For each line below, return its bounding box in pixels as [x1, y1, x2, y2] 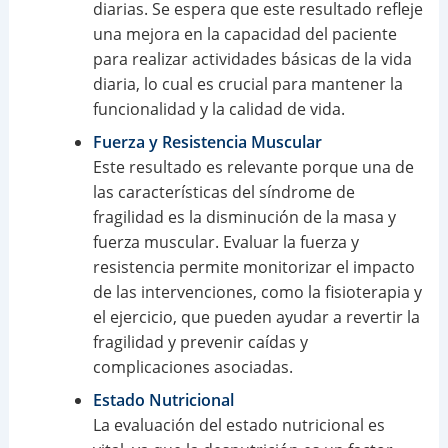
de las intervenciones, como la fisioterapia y [92, 281, 422, 304]
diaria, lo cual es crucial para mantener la [92, 73, 403, 96]
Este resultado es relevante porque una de [92, 156, 414, 179]
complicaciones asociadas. [92, 356, 293, 379]
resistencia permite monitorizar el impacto [92, 256, 415, 279]
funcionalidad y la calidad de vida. [92, 98, 345, 121]
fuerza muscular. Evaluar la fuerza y [92, 231, 359, 254]
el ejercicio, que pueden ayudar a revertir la [92, 306, 420, 329]
